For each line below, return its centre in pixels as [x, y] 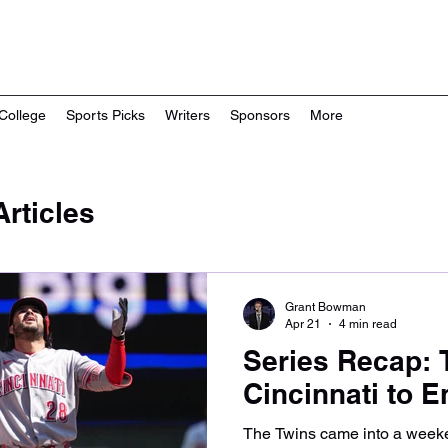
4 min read [368, 323]
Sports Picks [105, 115]
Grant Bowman [325, 307]
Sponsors [260, 115]
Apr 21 [303, 323]
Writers [187, 115]
